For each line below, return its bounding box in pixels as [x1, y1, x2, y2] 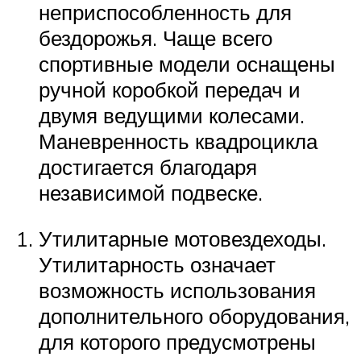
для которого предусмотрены [39, 329, 316, 355]
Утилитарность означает [39, 251, 276, 278]
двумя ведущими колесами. [39, 102, 305, 128]
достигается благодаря [39, 153, 257, 180]
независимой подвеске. [39, 179, 263, 205]
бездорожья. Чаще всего [39, 24, 272, 51]
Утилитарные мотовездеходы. [39, 226, 326, 252]
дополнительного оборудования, [39, 303, 350, 330]
